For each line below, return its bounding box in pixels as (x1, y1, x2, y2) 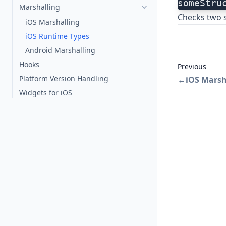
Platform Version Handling (19, 74, 108, 83)
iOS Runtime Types (25, 31, 89, 41)
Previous (178, 62, 206, 72)
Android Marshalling (25, 45, 95, 55)
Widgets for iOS (19, 88, 72, 97)
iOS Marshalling (25, 17, 80, 27)
